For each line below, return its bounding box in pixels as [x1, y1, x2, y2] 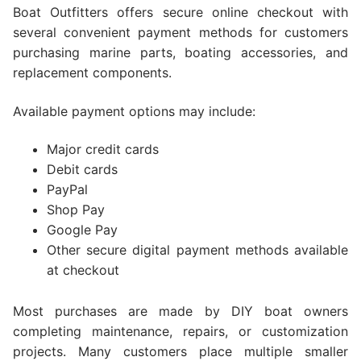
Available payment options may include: [13, 102, 255, 119]
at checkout [46, 262, 119, 279]
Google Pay [46, 222, 118, 239]
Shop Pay [46, 201, 105, 218]
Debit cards [46, 161, 118, 178]
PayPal [46, 181, 88, 198]
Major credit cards [46, 141, 159, 158]
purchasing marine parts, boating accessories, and [13, 44, 348, 60]
